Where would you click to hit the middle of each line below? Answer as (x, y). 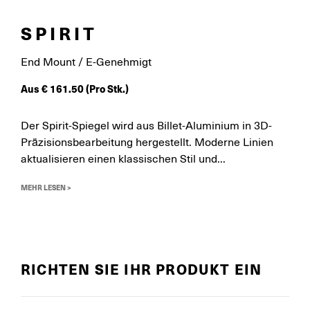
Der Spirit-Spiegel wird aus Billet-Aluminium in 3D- (146, 126)
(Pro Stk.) (107, 89)
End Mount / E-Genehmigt (86, 62)
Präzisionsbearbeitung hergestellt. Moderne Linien (147, 143)
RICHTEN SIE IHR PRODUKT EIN (142, 269)
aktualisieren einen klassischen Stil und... (123, 159)
